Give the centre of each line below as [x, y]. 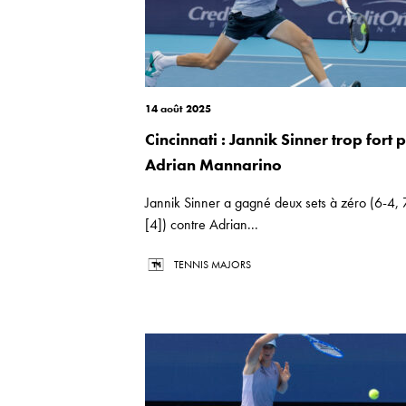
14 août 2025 [178, 109]
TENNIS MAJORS [213, 265]
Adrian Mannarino [213, 164]
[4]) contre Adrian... [202, 224]
